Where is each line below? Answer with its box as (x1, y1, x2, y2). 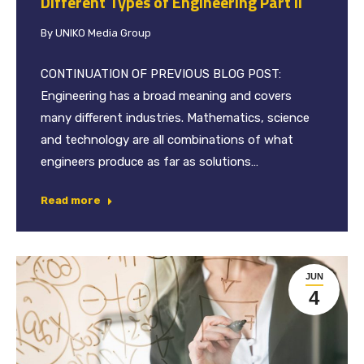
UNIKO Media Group (55, 26, 151, 39)
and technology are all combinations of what (41, 132, 293, 147)
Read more (41, 193, 101, 206)
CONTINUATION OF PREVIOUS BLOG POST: (41, 66, 281, 81)
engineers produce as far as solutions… (41, 154, 258, 169)
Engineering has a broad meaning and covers (41, 88, 292, 103)
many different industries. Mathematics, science (41, 110, 310, 125)
